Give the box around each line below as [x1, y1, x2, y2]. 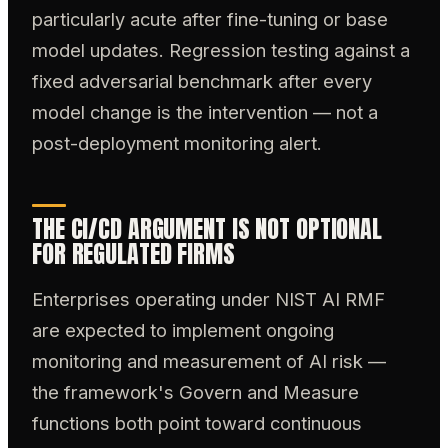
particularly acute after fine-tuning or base [32, 8, 388, 31]
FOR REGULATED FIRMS [32, 235, 235, 272]
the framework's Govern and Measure [32, 380, 359, 403]
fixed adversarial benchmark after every [32, 70, 372, 93]
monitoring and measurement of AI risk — [32, 349, 386, 372]
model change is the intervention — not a [32, 101, 378, 124]
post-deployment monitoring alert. [32, 132, 322, 155]
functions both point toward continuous [32, 411, 362, 434]
